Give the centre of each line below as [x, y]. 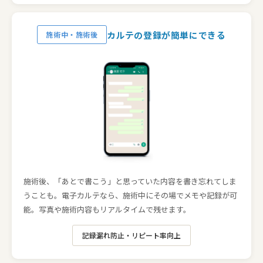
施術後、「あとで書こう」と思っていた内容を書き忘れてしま [130, 181]
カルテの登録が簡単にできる [166, 35]
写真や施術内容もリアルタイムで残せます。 [115, 209]
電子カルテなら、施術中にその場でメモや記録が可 [149, 195]
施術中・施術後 [72, 34]
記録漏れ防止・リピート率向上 [131, 235]
